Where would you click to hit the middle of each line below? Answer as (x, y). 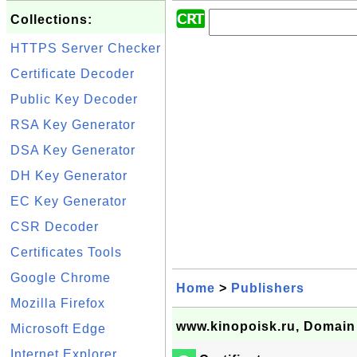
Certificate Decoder (73, 74)
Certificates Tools (66, 252)
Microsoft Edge (58, 329)
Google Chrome (61, 278)
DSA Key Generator (73, 150)
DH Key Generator (69, 176)
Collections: (51, 20)
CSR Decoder (55, 227)
